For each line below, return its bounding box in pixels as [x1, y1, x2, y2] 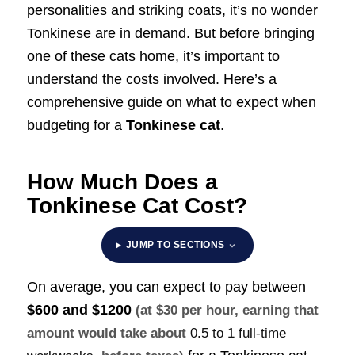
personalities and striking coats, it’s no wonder [26, 2, 318, 19]
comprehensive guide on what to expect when [26, 94, 316, 111]
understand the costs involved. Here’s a [26, 71, 277, 88]
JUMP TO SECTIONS [125, 239, 225, 251]
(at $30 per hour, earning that [135, 302, 319, 318]
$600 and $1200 [26, 301, 132, 318]
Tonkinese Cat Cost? [26, 193, 247, 219]
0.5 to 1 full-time [189, 325, 286, 341]
